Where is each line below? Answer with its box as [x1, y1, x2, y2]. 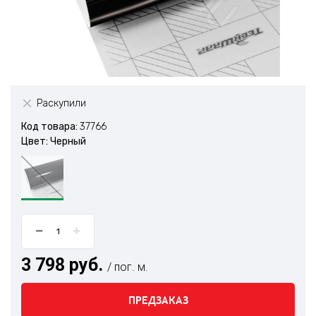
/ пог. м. [107, 260, 148, 274]
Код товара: [21, 121, 80, 133]
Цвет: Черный [21, 135, 86, 147]
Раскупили [37, 97, 86, 109]
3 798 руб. [21, 255, 107, 275]
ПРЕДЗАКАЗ [128, 294, 188, 306]
